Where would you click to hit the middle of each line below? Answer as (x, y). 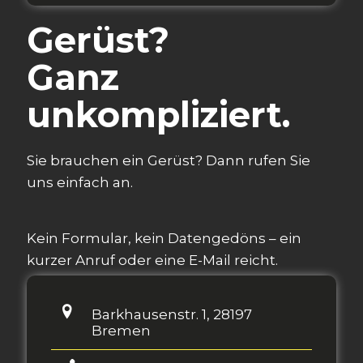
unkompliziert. (158, 114)
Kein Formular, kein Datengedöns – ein (164, 238)
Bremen (121, 330)
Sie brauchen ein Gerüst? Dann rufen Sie (169, 160)
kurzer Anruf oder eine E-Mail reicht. (152, 260)
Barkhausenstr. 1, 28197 (172, 314)
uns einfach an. (80, 182)
